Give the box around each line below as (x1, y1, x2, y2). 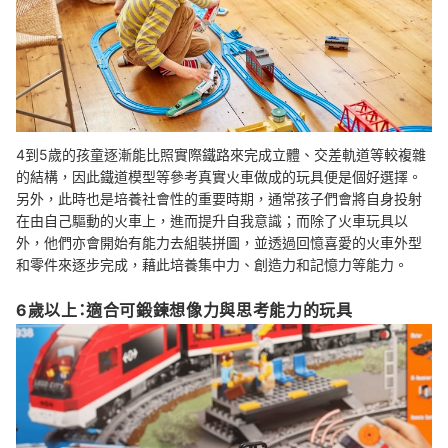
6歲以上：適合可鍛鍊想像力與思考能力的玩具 (16, 300, 353, 321)
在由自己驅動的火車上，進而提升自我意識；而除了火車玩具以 (16, 211, 408, 229)
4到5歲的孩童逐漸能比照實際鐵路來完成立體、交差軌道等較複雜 (16, 145, 426, 163)
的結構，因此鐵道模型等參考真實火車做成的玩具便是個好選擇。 (16, 167, 422, 185)
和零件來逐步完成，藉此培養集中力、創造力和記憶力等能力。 (16, 255, 408, 273)
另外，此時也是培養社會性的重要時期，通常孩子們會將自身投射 (16, 189, 422, 207)
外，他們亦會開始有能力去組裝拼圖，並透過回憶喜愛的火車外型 (16, 233, 422, 251)
